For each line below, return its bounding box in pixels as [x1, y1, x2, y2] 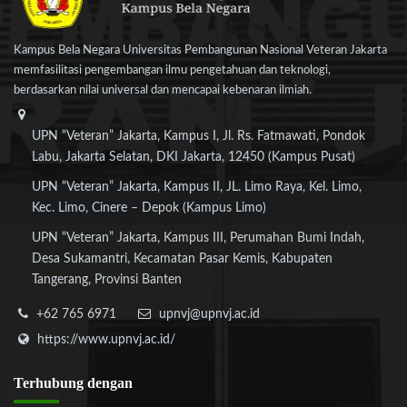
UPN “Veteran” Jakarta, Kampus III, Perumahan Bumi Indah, [32, 232, 364, 245]
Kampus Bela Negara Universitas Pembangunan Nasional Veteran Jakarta [14, 45, 387, 57]
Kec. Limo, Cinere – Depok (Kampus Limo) [32, 202, 266, 215]
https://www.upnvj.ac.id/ [37, 333, 175, 347]
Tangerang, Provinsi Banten [32, 273, 182, 287]
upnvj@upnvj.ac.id [159, 308, 260, 322]
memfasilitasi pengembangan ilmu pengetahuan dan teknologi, [14, 65, 331, 77]
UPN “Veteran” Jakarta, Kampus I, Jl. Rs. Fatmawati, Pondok [32, 130, 365, 144]
